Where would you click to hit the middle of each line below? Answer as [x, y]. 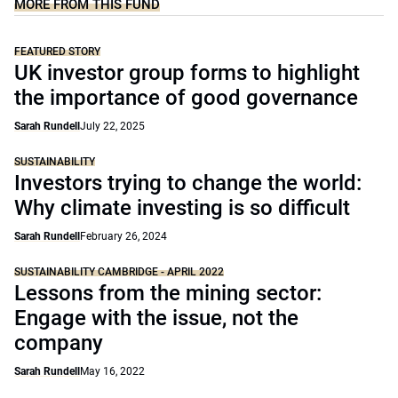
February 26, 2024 [123, 236]
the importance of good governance [186, 98]
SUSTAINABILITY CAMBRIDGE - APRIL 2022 [119, 272]
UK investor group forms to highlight [187, 73]
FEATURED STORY [57, 52]
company [59, 343]
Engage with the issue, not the [156, 318]
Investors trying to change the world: [188, 183]
